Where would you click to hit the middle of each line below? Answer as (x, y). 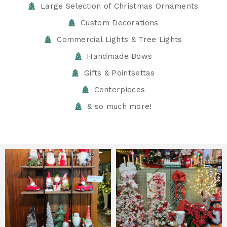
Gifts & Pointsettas (120, 73)
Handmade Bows (120, 56)
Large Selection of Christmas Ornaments (120, 6)
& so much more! (120, 106)
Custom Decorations (120, 23)
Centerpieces (120, 90)
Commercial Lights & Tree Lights (120, 40)
